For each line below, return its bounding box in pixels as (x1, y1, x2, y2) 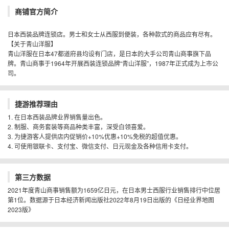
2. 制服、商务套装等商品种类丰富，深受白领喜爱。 (8, 122, 149, 131)
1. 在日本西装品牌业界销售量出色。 (8, 112, 106, 121)
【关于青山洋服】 (8, 39, 57, 48)
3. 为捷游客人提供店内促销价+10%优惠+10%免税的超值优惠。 (8, 131, 182, 141)
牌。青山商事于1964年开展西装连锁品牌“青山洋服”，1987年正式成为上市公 (8, 58, 218, 67)
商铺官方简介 (15, 6, 58, 16)
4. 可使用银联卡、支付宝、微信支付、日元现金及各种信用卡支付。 (8, 141, 192, 150)
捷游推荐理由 (15, 98, 58, 109)
